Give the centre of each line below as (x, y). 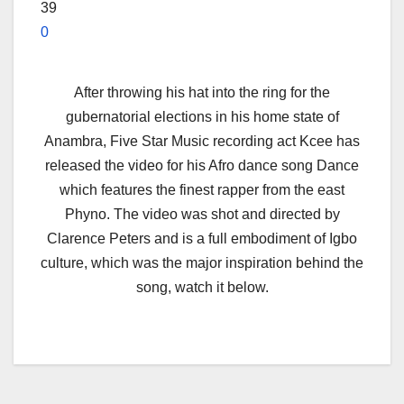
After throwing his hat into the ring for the (202, 92)
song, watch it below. (202, 287)
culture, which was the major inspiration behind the (202, 262)
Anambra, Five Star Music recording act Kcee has (202, 141)
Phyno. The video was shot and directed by (202, 214)
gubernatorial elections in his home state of (202, 116)
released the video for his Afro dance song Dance (202, 165)
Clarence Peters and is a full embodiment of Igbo (202, 238)
